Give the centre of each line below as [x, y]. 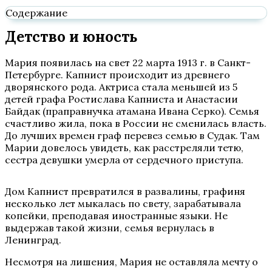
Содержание [36, 13]
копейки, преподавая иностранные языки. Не [116, 216]
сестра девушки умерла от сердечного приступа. [124, 160]
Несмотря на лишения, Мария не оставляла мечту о [131, 262]
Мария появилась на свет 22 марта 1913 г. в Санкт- [128, 63]
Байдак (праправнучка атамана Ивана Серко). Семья [132, 111]
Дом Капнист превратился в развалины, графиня [125, 191]
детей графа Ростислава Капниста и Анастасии [121, 99]
